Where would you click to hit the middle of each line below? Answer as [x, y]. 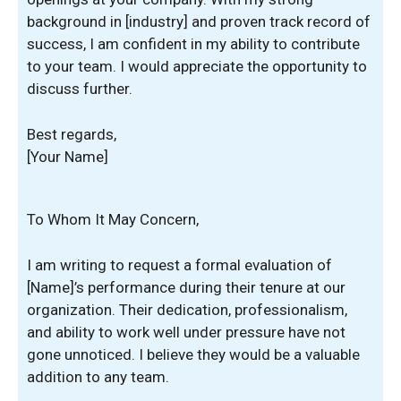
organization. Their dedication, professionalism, [187, 309]
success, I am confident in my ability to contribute [193, 44]
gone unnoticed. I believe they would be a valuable [193, 354]
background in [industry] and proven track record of [199, 21]
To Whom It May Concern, [113, 219]
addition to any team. [98, 376]
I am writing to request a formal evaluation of [179, 264]
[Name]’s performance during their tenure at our [186, 287]
